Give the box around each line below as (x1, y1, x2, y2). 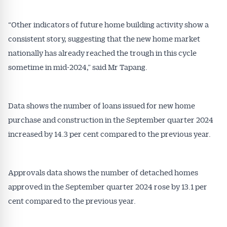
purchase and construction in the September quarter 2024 (8, 115, 213, 125)
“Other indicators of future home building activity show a (8, 19, 209, 29)
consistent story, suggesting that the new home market (8, 33, 200, 44)
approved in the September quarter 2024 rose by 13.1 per (8, 181, 207, 192)
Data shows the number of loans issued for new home (8, 100, 195, 110)
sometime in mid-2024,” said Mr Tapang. (8, 62, 147, 72)
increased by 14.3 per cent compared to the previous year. (8, 129, 211, 139)
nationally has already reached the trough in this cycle (8, 48, 197, 58)
